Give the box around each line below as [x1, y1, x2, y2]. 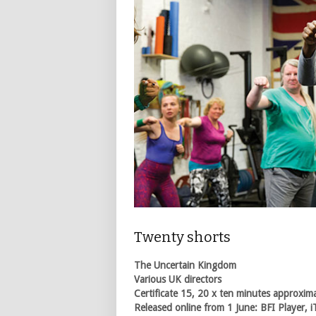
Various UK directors [134, 274, 221, 286]
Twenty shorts [134, 229, 231, 246]
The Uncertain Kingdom [134, 260, 236, 272]
